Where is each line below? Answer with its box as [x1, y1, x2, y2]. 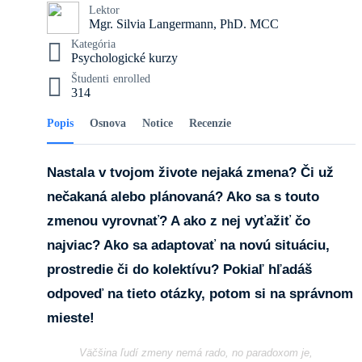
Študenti [71, 72, 109, 85]
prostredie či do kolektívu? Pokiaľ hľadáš [47, 262, 312, 278]
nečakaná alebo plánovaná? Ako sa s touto [47, 189, 319, 205]
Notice [142, 117, 173, 130]
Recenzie [189, 117, 231, 130]
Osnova [90, 117, 126, 130]
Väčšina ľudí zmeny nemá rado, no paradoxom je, [79, 347, 313, 360]
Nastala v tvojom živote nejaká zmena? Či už [47, 165, 334, 181]
